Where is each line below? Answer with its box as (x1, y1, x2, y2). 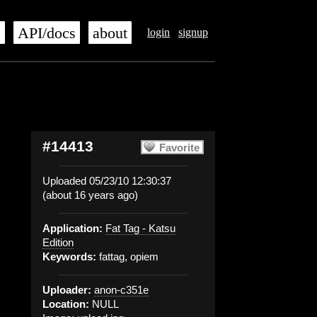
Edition (42, 236, 74, 248)
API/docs (18, 25, 76, 42)
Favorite (159, 142, 200, 154)
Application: (42, 222, 103, 234)
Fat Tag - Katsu (105, 222, 175, 234)
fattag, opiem (96, 250, 158, 263)
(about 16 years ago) (42, 189, 138, 201)
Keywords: (42, 250, 96, 263)
